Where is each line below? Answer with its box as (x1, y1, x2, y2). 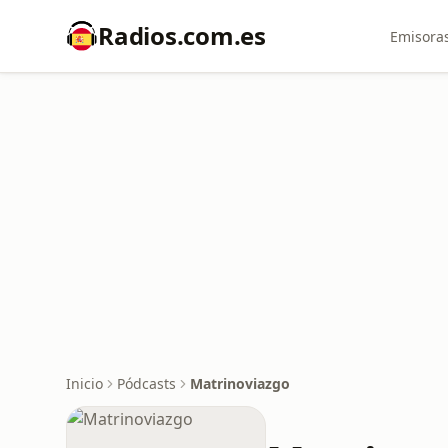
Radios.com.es (98, 19, 266, 52)
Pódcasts (117, 374, 176, 393)
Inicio (66, 374, 103, 393)
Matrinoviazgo (190, 374, 290, 393)
